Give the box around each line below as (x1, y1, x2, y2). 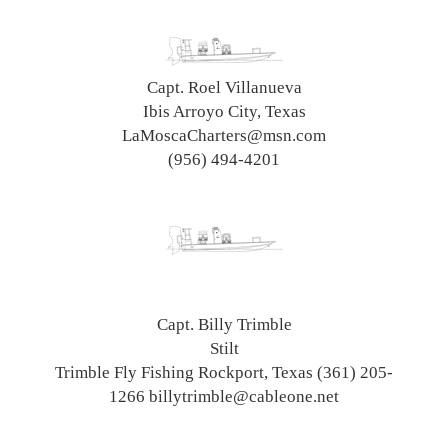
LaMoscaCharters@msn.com (122, 125, 326, 145)
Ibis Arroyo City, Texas (142, 101, 306, 121)
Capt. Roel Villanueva (146, 77, 302, 97)
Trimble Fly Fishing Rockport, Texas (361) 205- (55, 362, 393, 382)
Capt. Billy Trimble (156, 314, 292, 334)
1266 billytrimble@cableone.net (109, 386, 339, 406)
